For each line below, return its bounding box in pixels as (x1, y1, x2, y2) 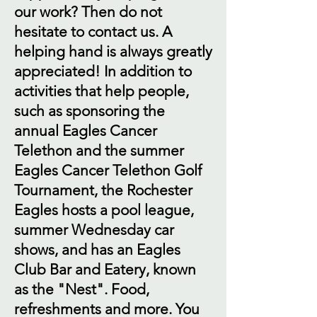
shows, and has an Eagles (14, 241, 180, 258)
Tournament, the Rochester (14, 181, 192, 199)
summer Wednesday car (14, 221, 174, 238)
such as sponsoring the (14, 102, 165, 120)
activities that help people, (14, 82, 189, 100)
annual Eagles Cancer (14, 122, 157, 139)
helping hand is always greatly (14, 42, 212, 60)
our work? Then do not (14, 3, 162, 21)
